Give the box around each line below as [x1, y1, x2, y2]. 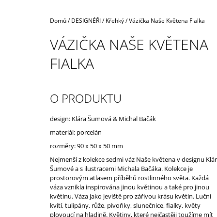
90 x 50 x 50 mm [77, 141, 123, 150]
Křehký [106, 16, 124, 25]
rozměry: [50, 141, 77, 150]
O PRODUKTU [50, 90, 122, 106]
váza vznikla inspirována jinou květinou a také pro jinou [50, 182, 209, 191]
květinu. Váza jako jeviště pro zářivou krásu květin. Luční [50, 191, 211, 201]
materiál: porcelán [50, 127, 102, 137]
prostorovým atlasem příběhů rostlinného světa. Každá [50, 173, 209, 182]
